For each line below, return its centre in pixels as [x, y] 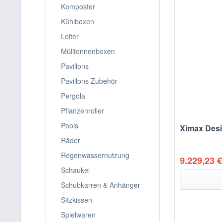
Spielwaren [78, 215]
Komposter [78, 6]
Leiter [70, 36]
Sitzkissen [77, 200]
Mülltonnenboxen [88, 51]
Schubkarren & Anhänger [101, 185]
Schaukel [75, 170]
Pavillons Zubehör [89, 81]
